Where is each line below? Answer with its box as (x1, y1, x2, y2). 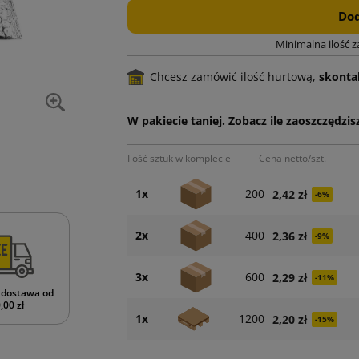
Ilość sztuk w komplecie (127, 151, 231, 165)
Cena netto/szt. (258, 151, 326, 165)
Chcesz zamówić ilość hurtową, (149, 68, 319, 84)
